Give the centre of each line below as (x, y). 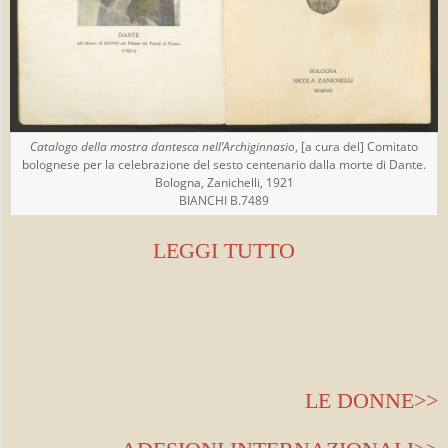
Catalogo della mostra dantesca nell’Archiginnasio (162, 146)
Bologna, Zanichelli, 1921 (224, 182)
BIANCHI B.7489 (224, 200)
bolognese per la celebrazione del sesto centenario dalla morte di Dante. (224, 164)
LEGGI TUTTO (224, 250)
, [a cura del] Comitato (356, 146)
